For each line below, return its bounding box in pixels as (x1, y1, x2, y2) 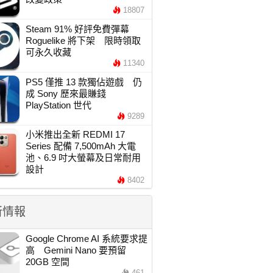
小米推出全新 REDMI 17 (25, 129, 125, 140)
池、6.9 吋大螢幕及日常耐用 (25, 152, 141, 163)
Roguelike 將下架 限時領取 (25, 35, 141, 46)
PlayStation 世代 (25, 100, 91, 110)
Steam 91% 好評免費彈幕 (25, 24, 129, 34)
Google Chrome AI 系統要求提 (25, 233, 147, 244)
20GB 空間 (25, 257, 69, 267)
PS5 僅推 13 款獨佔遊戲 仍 (25, 77, 142, 87)
